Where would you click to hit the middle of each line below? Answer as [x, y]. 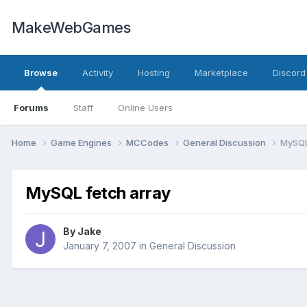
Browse [41, 73]
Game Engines [82, 142]
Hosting [154, 73]
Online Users [145, 108]
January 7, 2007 [100, 246]
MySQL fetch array [98, 193]
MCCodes [148, 142]
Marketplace [221, 73]
